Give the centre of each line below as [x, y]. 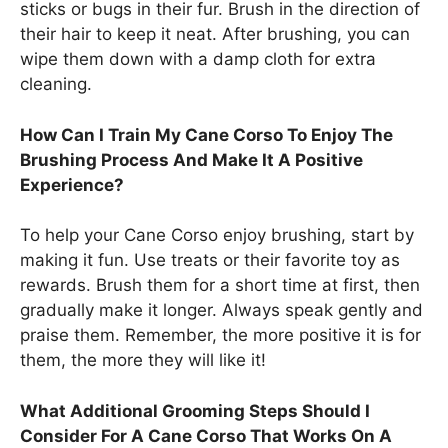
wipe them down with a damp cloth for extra [198, 59]
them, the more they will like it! [143, 360]
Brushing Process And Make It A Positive [191, 159]
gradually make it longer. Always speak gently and [221, 310]
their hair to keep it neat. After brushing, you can [215, 34]
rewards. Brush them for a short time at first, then [220, 285]
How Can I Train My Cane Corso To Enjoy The [206, 134]
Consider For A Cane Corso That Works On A [206, 435]
